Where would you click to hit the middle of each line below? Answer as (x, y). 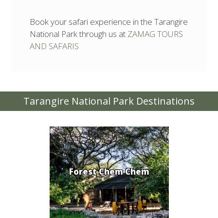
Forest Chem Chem (109, 171)
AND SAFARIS (54, 46)
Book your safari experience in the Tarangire (109, 22)
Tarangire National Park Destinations (109, 101)
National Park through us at (79, 34)
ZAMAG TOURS (155, 34)
